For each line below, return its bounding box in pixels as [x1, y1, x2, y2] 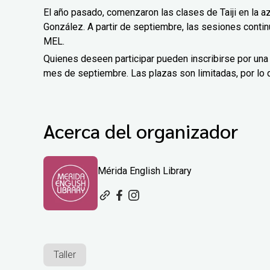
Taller [54, 248, 76, 260]
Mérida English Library [98, 165, 192, 177]
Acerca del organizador [43, 118, 238, 143]
